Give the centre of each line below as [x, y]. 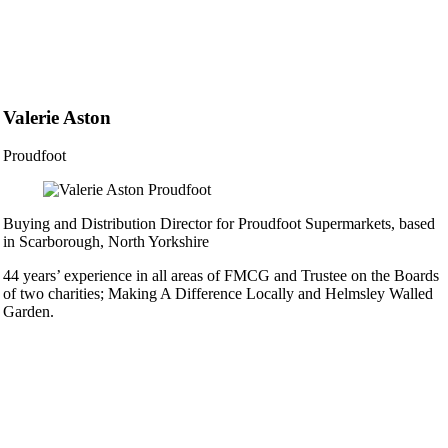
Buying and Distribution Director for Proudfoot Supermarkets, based [218, 224]
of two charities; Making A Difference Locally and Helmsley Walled [217, 294]
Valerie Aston [56, 117]
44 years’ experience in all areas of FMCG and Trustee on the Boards [220, 276]
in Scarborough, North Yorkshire [105, 242]
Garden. [28, 312]
